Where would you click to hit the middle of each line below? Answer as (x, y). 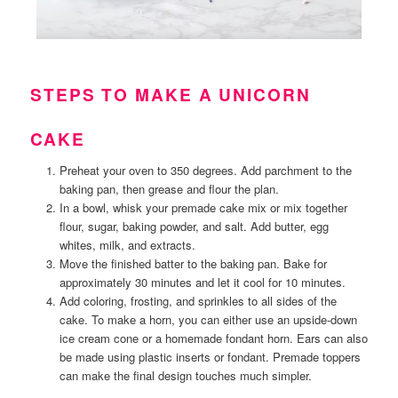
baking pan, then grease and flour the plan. (169, 189)
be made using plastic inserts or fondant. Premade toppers (210, 357)
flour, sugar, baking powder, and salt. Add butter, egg (194, 227)
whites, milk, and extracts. (129, 245)
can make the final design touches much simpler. (185, 376)
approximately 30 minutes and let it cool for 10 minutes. (202, 283)
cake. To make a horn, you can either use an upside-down (208, 320)
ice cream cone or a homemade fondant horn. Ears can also (213, 338)
